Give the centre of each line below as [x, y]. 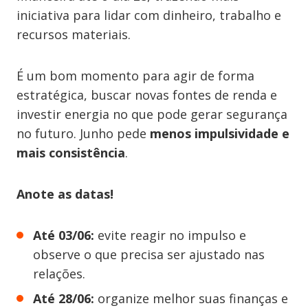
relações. [59, 274]
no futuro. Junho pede [83, 133]
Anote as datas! [65, 194]
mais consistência [71, 153]
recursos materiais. [74, 34]
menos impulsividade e [220, 133]
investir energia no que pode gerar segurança [152, 114]
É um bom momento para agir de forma [135, 76]
